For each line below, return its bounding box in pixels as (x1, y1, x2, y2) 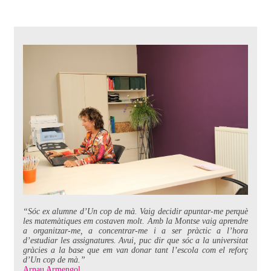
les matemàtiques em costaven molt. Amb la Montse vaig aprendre (23, 217, 248, 226)
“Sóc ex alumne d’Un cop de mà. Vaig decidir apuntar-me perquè (23, 207, 248, 217)
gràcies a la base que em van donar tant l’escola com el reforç (23, 246, 248, 255)
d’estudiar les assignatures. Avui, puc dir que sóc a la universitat (23, 236, 248, 246)
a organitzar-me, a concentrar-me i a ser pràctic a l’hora (23, 226, 248, 236)
